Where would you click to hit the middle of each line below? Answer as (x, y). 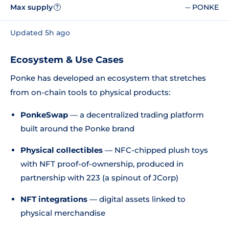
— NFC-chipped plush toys (155, 150)
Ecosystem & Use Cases (67, 60)
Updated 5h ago (40, 33)
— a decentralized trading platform (136, 115)
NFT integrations (54, 199)
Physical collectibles (62, 150)
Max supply (31, 7)
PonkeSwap (44, 115)
